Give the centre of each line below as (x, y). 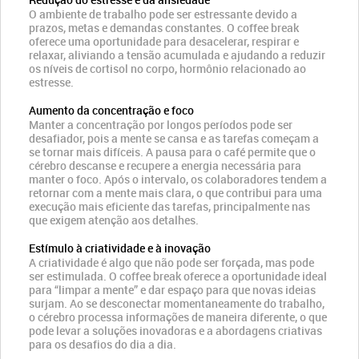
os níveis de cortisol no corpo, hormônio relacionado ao (167, 69)
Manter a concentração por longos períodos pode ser (161, 125)
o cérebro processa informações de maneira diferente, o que (178, 317)
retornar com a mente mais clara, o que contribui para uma (175, 193)
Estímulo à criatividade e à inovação (120, 248)
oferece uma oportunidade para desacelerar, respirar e (164, 41)
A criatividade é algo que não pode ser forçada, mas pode (171, 262)
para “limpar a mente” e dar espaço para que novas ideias (172, 290)
